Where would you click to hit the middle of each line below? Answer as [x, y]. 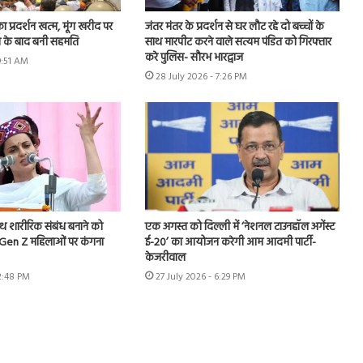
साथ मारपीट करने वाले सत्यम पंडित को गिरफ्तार [238, 42]
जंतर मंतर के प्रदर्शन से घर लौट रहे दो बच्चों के [234, 27]
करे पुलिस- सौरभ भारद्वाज [194, 58]
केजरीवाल [165, 258]
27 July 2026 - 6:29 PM [200, 278]
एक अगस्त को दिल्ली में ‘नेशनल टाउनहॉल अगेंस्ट [239, 228]
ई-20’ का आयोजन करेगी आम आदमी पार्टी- [230, 243]
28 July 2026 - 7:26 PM [201, 77]
